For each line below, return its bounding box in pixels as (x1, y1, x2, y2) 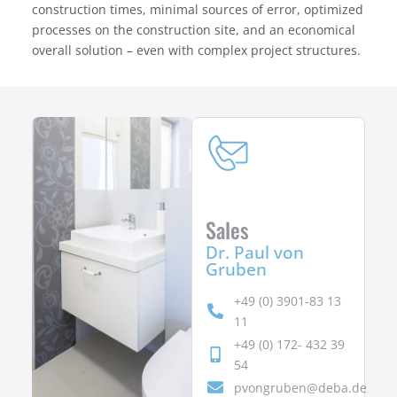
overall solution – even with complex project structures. (31, 41, 361, 58)
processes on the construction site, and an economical (31, 20, 355, 38)
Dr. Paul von (205, 239, 304, 264)
